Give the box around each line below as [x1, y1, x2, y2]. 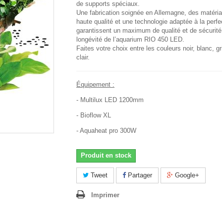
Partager [126, 171, 152, 179]
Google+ [173, 171, 199, 179]
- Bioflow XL [76, 111, 111, 119]
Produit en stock [81, 152, 131, 160]
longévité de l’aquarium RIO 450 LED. [76, 36, 184, 44]
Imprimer [91, 191, 119, 199]
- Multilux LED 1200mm [76, 96, 144, 104]
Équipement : [76, 81, 114, 89]
